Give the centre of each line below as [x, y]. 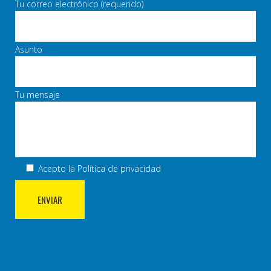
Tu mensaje [38, 94]
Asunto [29, 49]
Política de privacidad [119, 168]
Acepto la [58, 168]
